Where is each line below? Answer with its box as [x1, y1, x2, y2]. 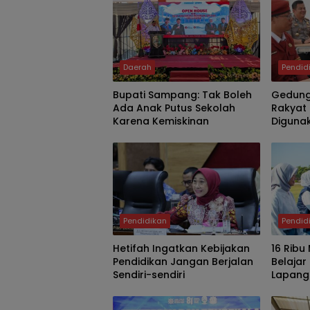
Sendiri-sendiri [113, 267, 185, 282]
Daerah [123, 61, 152, 73]
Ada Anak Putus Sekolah [113, 100, 235, 115]
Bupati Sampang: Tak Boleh [113, 87, 252, 102]
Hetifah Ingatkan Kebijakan [113, 241, 250, 255]
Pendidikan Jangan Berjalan [113, 254, 253, 268]
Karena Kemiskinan [113, 113, 209, 128]
